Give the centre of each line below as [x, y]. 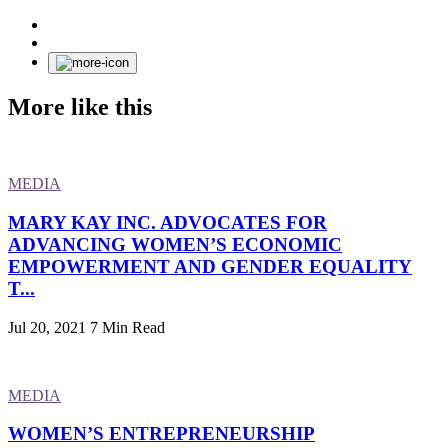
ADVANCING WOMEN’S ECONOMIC [175, 244]
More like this [80, 107]
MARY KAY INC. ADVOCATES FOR [167, 222]
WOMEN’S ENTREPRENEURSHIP [161, 434]
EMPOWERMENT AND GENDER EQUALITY [210, 266]
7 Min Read [127, 327]
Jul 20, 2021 [47, 327]
